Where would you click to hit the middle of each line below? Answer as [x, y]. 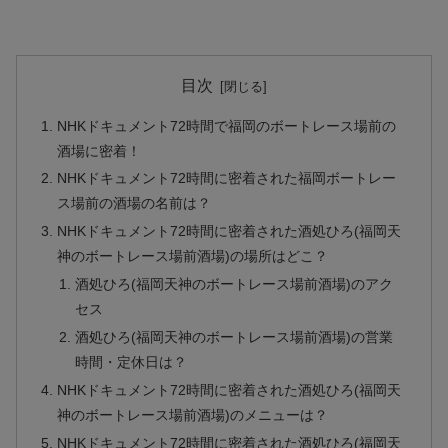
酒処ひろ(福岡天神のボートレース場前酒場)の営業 [233, 337]
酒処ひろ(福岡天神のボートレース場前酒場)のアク [233, 284]
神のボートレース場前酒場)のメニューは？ [193, 414]
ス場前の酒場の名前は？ [134, 203]
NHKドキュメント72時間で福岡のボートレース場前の [227, 125]
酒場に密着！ [99, 150]
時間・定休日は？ [130, 362]
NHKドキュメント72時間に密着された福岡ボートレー [227, 178]
